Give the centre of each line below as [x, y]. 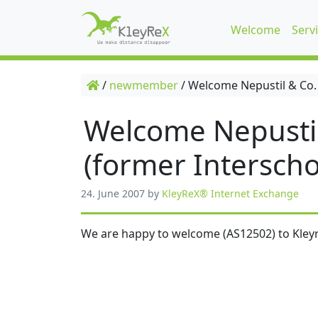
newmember [144, 85]
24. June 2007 [113, 193]
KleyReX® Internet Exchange [230, 193]
